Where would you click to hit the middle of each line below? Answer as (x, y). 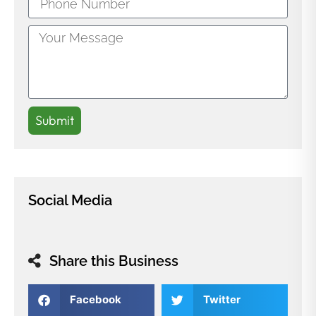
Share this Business (114, 261)
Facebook (95, 300)
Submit (55, 120)
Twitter (221, 300)
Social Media (70, 200)
